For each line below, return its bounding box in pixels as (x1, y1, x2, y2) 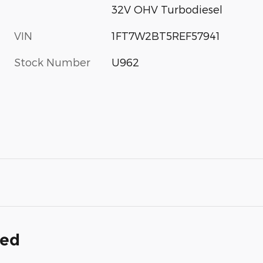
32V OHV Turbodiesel (112, 3, 223, 16)
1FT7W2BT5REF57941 (112, 29, 221, 42)
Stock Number (14, 56, 90, 69)
